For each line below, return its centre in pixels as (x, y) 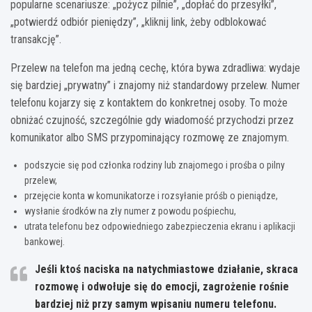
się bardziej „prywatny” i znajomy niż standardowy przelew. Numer (155, 86)
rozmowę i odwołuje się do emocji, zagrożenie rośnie (162, 287)
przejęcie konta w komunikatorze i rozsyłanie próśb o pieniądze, (151, 196)
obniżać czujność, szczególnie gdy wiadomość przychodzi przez (152, 120)
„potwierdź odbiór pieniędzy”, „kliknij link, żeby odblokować (138, 22)
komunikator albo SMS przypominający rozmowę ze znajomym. (150, 138)
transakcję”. (36, 40)
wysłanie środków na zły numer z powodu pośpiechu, (130, 211)
